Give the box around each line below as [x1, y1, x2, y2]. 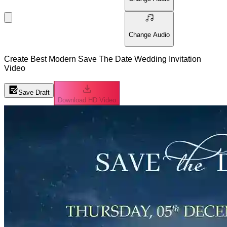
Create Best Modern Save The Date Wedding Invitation [4, 55, 201, 64]
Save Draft [18, 89, 50, 97]
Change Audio [129, 30, 170, 39]
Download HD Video [58, 96, 116, 104]
